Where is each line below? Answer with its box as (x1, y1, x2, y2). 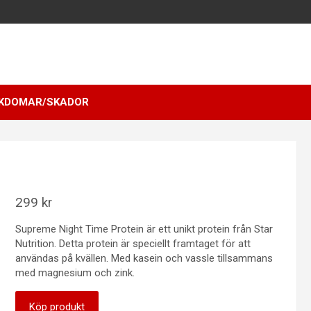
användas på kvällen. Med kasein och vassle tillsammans (15, 252, 273, 264)
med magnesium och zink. (15, 267, 135, 279)
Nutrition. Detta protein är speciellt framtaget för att (15, 237, 251, 250)
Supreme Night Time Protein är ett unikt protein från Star (15, 223, 273, 235)
